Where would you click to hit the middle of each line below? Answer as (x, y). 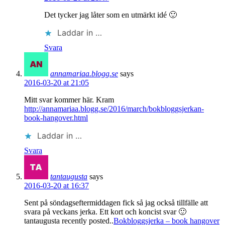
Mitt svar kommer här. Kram (69, 100)
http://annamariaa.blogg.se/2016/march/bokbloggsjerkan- (114, 109)
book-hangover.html (56, 118)
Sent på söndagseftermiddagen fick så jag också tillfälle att (116, 203)
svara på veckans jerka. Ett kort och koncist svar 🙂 (105, 212)
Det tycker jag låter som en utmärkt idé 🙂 (110, 15)
